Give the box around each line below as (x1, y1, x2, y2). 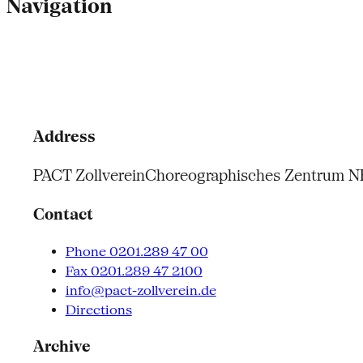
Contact (32, 206, 93, 224)
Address (32, 127, 96, 145)
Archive (32, 338, 91, 355)
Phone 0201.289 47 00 (65, 243, 208, 259)
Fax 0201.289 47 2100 (65, 263, 203, 279)
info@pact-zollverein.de (65, 282, 216, 298)
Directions (65, 301, 132, 318)
